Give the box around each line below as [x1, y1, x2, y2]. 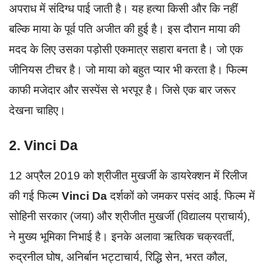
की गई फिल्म [9, 190, 59, 203]
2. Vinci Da [9, 138, 78, 154]
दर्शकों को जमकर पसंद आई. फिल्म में [110, 190, 255, 203]
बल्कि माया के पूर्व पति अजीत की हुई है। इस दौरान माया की [9, 22, 240, 35]
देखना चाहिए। [9, 103, 72, 117]
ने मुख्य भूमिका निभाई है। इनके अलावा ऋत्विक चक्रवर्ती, [9, 230, 234, 243]
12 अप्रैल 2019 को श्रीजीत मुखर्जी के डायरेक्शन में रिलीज [9, 169, 247, 182]
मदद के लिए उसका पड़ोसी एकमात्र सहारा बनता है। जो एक [9, 42, 243, 56]
